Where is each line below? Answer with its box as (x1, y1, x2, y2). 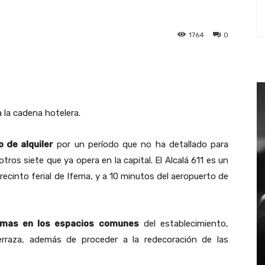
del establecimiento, (138, 218, 229, 230)
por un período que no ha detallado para (53, 139, 228, 150)
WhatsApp (54, 71, 89, 80)
